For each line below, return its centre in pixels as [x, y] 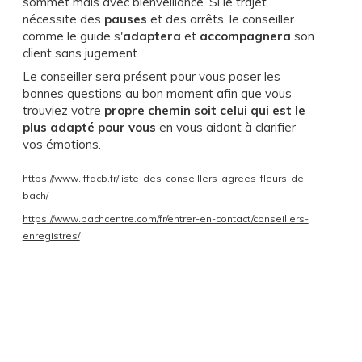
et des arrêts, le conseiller [220, 19]
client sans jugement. [81, 53]
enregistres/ [51, 235]
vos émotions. [61, 144]
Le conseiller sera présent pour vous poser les [151, 76]
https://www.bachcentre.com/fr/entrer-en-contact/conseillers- [165, 218]
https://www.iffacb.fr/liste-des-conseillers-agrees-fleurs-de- [165, 178]
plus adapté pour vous [89, 127]
